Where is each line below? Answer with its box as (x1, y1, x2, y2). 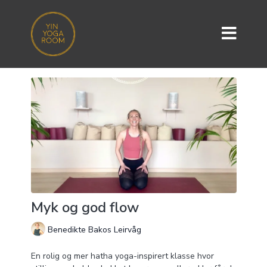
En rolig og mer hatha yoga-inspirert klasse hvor (30, 250, 214, 262)
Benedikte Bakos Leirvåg (47, 223, 141, 235)
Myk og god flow (30, 198, 139, 218)
